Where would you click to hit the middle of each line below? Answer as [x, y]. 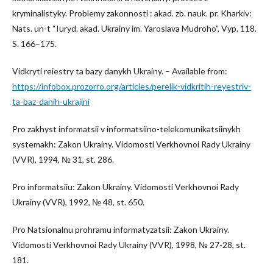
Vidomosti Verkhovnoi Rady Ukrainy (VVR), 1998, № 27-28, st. [129, 245]
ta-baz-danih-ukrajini [51, 101]
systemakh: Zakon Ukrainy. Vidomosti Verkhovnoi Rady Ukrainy [131, 144]
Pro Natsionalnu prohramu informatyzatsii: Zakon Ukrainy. [121, 229]
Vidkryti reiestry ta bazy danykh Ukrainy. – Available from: [120, 71]
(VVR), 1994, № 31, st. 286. [63, 159]
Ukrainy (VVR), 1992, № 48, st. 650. [78, 202]
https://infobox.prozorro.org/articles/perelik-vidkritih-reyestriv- [132, 86]
